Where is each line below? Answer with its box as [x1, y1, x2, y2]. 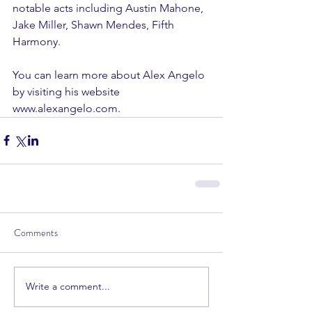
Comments [14, 225, 58, 240]
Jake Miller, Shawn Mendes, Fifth [13, 17, 177, 31]
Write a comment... [26, 280, 110, 293]
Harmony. [13, 34, 63, 48]
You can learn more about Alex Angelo [13, 68, 208, 81]
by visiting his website [13, 84, 123, 98]
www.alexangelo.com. [13, 101, 120, 115]
